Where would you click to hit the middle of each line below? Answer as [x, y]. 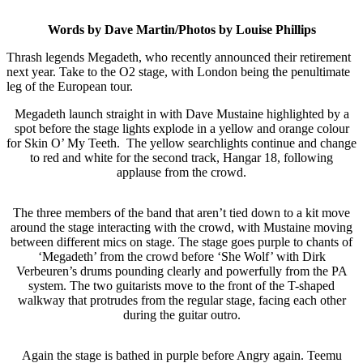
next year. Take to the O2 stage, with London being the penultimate [178, 71]
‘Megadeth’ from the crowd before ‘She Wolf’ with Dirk [181, 256]
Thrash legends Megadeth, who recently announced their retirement [179, 57]
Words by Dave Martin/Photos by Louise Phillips [181, 29]
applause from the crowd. [181, 172]
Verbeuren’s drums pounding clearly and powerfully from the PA [181, 271]
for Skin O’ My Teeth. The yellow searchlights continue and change [181, 143]
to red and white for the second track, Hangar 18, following [181, 157]
